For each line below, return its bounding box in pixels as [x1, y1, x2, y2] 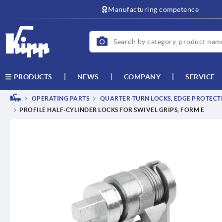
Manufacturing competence [108, 5, 199, 13]
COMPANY [123, 72, 161, 81]
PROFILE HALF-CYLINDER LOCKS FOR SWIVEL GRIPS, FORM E [19, 107, 204, 113]
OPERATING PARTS [30, 95, 89, 102]
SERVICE [185, 72, 215, 81]
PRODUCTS [12, 73, 53, 81]
